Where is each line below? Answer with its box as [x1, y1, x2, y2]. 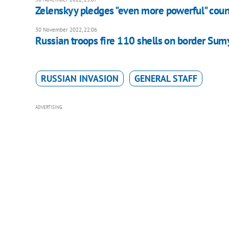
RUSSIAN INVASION [40, 73, 119, 85]
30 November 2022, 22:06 [35, 26, 97, 34]
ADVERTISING [35, 104, 62, 110]
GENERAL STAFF [134, 73, 197, 85]
